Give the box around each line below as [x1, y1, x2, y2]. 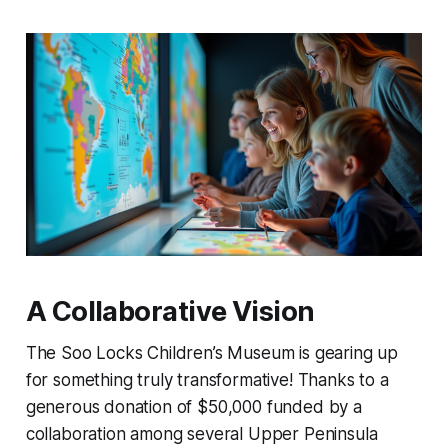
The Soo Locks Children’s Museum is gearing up [25, 342, 399, 363]
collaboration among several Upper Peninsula [25, 423, 378, 444]
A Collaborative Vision [25, 294, 315, 328]
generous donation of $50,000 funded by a [25, 396, 362, 417]
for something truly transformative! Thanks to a [25, 369, 389, 390]
